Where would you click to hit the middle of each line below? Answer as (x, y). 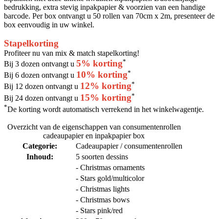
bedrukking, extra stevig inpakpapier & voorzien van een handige (105, 7)
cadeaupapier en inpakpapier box (94, 136)
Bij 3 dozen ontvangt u (40, 64)
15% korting (106, 98)
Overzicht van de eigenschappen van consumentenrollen (94, 127)
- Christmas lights (103, 189)
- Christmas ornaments (110, 168)
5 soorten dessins (102, 157)
